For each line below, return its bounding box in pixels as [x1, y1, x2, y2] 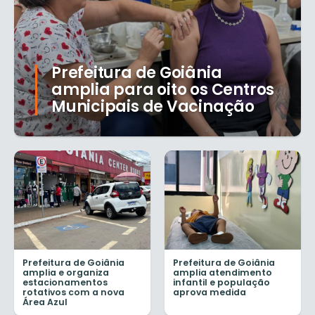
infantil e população [173, 276, 270, 288]
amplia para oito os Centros [51, 79, 275, 101]
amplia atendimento [173, 266, 272, 278]
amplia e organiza [22, 266, 109, 278]
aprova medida [173, 285, 246, 298]
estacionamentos [22, 276, 108, 288]
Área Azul [22, 295, 67, 308]
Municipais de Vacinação [51, 96, 255, 118]
